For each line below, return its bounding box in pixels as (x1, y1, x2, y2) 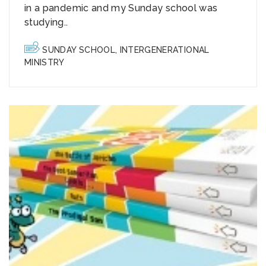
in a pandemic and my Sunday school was (24, 2, 218, 14)
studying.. (24, 17, 68, 28)
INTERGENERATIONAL (119, 45, 210, 55)
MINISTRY (24, 58, 65, 68)
